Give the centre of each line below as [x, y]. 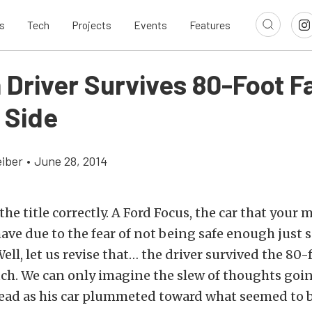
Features [210, 25]
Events [150, 25]
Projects [92, 25]
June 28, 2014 [71, 161]
